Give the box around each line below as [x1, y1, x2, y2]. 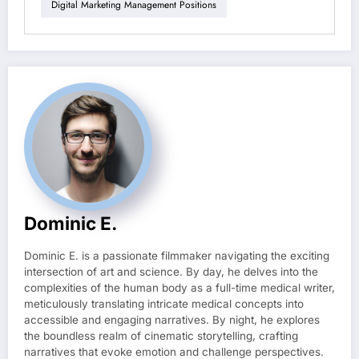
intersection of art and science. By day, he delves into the [24, 265, 318, 279]
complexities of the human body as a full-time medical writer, [24, 281, 335, 295]
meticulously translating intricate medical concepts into [24, 297, 304, 311]
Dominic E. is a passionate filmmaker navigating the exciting [24, 249, 329, 263]
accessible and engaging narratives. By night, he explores [24, 313, 320, 327]
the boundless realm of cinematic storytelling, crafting [24, 329, 298, 343]
